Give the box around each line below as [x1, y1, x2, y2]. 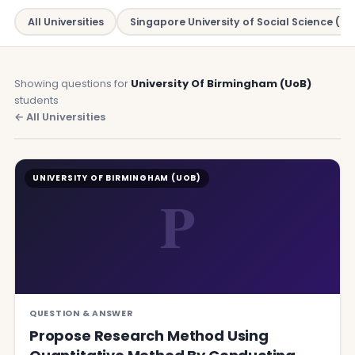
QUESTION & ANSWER [29, 307, 133, 319]
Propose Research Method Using [29, 326, 269, 345]
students [14, 93, 59, 108]
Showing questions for [14, 76, 131, 91]
